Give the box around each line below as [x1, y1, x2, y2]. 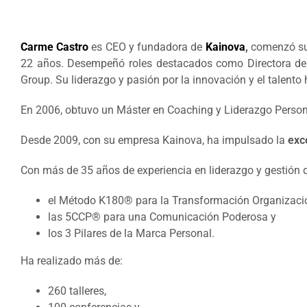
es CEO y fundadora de [88, 40, 206, 53]
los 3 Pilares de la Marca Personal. [48, 226, 214, 240]
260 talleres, [48, 284, 106, 297]
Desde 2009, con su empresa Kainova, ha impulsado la [21, 133, 288, 147]
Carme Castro [21, 40, 89, 53]
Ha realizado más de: [21, 254, 123, 267]
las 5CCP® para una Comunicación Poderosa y [48, 210, 276, 223]
